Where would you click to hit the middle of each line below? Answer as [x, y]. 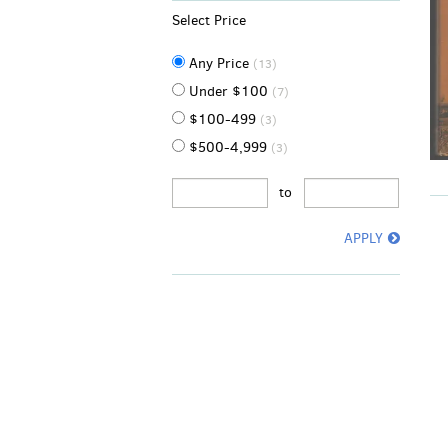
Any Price [221, 63]
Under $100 [230, 91]
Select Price [209, 20]
